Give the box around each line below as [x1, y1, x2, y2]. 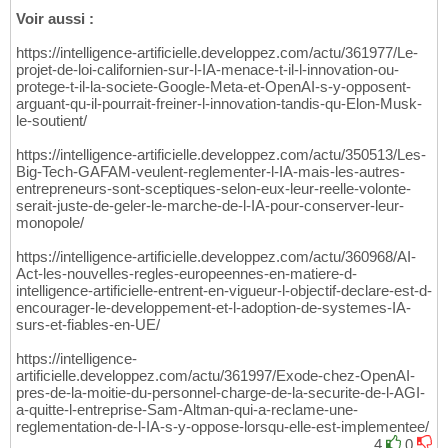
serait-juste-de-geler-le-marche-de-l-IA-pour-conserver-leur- [16, 197, 404, 215]
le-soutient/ [16, 112, 87, 130]
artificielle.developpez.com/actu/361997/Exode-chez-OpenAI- [16, 367, 415, 385]
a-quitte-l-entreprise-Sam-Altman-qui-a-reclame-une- [16, 401, 358, 419]
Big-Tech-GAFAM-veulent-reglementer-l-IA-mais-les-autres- [16, 163, 405, 181]
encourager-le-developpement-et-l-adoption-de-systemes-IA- [16, 299, 411, 317]
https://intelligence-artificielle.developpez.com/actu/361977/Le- [16, 44, 418, 62]
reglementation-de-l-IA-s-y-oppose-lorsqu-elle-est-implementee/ [16, 418, 429, 436]
